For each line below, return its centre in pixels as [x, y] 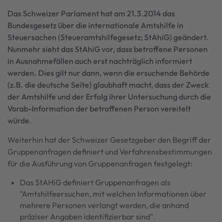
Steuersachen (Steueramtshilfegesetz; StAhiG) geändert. [108, 37]
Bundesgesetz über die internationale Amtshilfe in [95, 25]
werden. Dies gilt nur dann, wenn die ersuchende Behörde [109, 73]
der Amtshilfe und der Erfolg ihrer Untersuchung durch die [109, 97]
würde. [20, 120]
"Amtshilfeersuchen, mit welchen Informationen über [113, 194]
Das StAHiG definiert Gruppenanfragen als [95, 182]
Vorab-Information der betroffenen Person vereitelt [99, 109]
